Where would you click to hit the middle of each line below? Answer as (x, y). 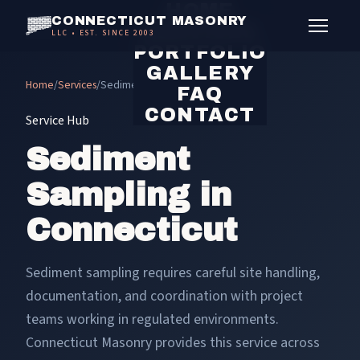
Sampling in (129, 195)
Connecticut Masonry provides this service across (173, 343)
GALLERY (200, 73)
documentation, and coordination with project (164, 296)
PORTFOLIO (200, 52)
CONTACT (200, 115)
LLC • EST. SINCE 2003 (104, 33)
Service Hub (57, 121)
